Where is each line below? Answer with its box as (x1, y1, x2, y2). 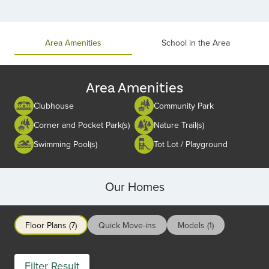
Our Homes (104, 178, 165, 196)
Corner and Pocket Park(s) (34, 118, 130, 131)
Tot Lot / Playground (154, 138, 228, 150)
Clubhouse (34, 99, 74, 112)
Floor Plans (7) (25, 219, 77, 231)
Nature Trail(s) (154, 118, 204, 131)
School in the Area (162, 37, 230, 49)
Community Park (154, 99, 214, 112)
